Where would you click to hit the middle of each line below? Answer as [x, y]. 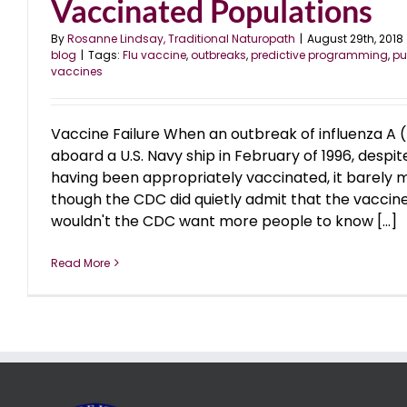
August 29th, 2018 [355, 38]
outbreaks [218, 55]
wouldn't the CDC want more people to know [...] [224, 221]
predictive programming [319, 55]
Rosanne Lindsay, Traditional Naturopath [181, 38]
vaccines [77, 71]
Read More [80, 263]
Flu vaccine [154, 55]
